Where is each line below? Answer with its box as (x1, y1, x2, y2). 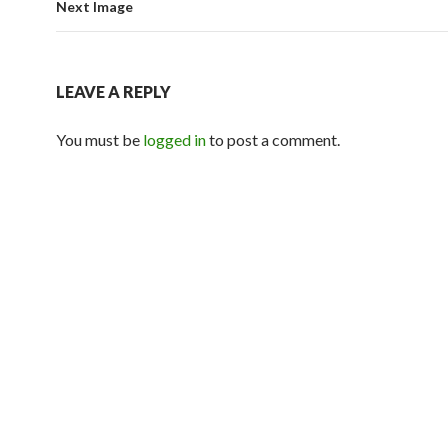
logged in (143, 130, 206, 149)
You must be (56, 130, 143, 149)
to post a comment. (206, 130, 340, 149)
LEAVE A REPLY (56, 82, 171, 101)
